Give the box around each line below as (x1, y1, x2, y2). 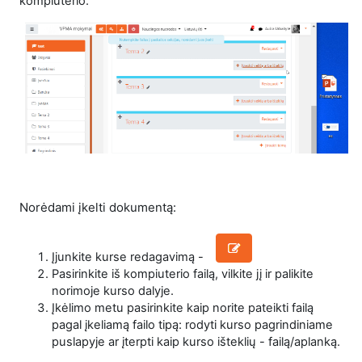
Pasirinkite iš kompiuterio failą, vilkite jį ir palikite (52, 266, 314, 281)
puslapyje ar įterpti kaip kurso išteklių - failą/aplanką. (52, 334, 340, 349)
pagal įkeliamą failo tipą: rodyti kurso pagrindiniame (52, 317, 333, 332)
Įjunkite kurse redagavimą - (52, 249, 207, 264)
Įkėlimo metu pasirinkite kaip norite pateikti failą (52, 300, 314, 315)
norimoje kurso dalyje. (52, 283, 174, 298)
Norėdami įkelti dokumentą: (19, 199, 176, 215)
